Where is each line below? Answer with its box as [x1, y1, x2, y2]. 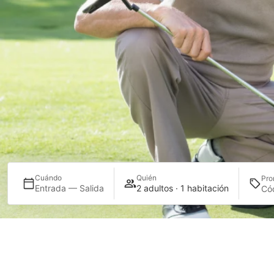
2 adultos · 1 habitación [136, 183, 229, 193]
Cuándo [35, 173, 62, 182]
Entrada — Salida [35, 183, 104, 193]
